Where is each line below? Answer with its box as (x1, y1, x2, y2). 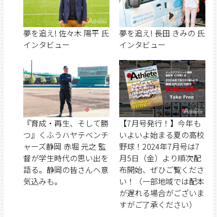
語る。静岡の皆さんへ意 (23, 164, 108, 176)
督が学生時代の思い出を (23, 152, 108, 164)
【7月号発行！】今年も (119, 117, 201, 129)
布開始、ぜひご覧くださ (119, 164, 204, 176)
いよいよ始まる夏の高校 (119, 129, 204, 141)
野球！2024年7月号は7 (119, 140, 200, 153)
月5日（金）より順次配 (119, 152, 201, 164)
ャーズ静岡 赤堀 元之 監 (23, 140, 106, 153)
